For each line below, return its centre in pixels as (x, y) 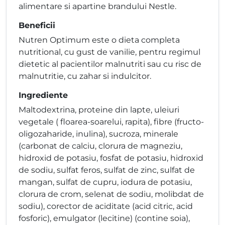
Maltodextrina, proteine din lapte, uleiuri (99, 110)
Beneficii (37, 26)
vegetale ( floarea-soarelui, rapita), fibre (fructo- (111, 122)
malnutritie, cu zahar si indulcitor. (85, 76)
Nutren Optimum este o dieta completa (99, 40)
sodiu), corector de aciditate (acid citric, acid (106, 206)
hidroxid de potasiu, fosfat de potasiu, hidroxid (111, 158)
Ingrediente (43, 95)
